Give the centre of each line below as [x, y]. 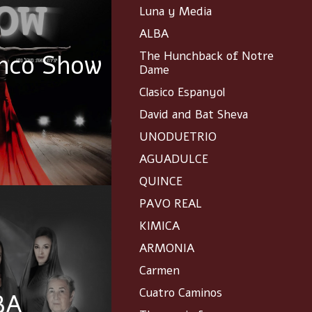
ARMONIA [167, 249]
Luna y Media [175, 12]
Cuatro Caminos [181, 293]
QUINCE [161, 182]
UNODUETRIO [178, 137]
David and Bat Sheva [194, 115]
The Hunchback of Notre [206, 56]
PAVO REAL [171, 204]
